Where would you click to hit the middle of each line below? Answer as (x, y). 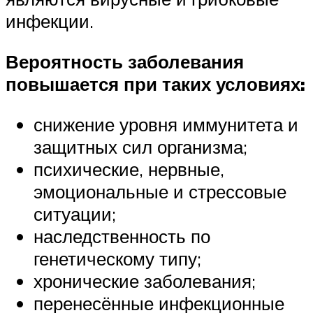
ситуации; (75, 213)
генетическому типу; (117, 258)
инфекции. (50, 21)
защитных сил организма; (140, 146)
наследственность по (122, 236)
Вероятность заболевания (125, 62)
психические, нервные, (129, 169)
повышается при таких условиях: (155, 84)
